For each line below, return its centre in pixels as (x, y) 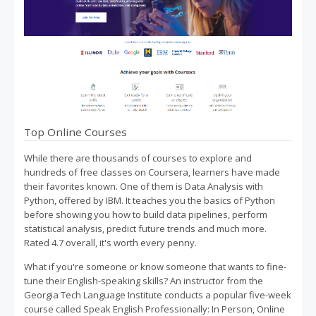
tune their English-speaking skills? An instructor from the (144, 281)
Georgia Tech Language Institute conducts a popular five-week (158, 295)
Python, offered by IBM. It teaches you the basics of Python (150, 201)
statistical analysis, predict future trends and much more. (145, 229)
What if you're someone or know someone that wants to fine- (155, 267)
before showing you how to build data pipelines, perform (146, 215)
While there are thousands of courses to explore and (138, 158)
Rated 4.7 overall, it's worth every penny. (110, 243)
